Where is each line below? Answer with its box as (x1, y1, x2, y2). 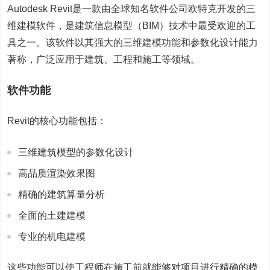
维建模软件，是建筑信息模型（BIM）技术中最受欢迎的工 (7, 20, 256, 31)
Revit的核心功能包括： (7, 116, 107, 126)
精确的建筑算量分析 (18, 189, 105, 199)
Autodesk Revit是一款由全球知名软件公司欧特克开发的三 (7, 4, 256, 14)
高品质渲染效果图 (18, 168, 96, 178)
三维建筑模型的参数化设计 (18, 147, 134, 157)
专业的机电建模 (18, 231, 86, 242)
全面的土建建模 (18, 210, 86, 221)
